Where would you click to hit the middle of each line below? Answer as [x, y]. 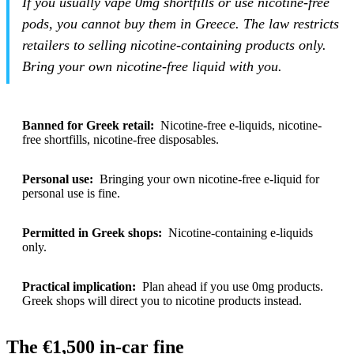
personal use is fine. [71, 193]
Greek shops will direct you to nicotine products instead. [162, 300]
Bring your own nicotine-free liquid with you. [152, 66]
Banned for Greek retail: [88, 125]
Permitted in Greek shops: [92, 232]
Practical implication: [79, 286]
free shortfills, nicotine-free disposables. [121, 139]
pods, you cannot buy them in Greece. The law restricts [181, 23]
